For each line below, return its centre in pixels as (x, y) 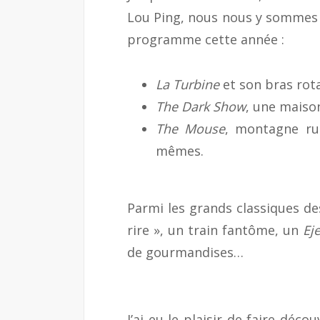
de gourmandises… (185, 252)
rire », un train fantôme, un (215, 230)
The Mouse (191, 128)
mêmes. (180, 150)
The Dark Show (201, 106)
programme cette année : (206, 39)
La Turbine (187, 84)
